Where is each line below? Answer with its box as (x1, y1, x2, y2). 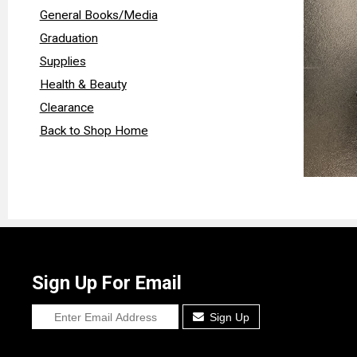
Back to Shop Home (39, 123, 148, 138)
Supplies (39, 53, 86, 69)
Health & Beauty (39, 76, 127, 92)
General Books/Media (39, 7, 158, 22)
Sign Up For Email (32, 271, 182, 294)
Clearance (39, 100, 94, 115)
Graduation (39, 30, 98, 45)
